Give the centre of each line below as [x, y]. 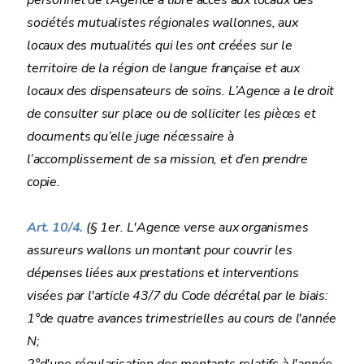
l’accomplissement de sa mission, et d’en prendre [167, 159]
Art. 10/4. [57, 227]
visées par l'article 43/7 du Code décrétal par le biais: [178, 296]
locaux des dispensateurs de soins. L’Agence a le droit [181, 91]
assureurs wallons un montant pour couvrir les [160, 250]
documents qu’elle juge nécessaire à [130, 136]
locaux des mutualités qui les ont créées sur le [160, 45]
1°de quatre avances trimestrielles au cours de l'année [182, 318]
